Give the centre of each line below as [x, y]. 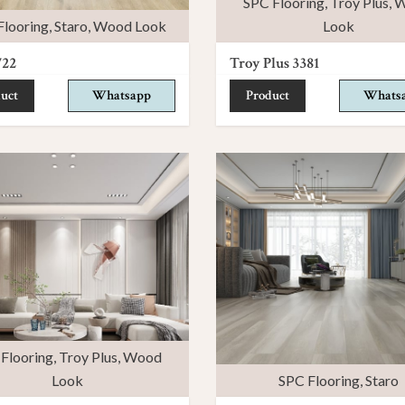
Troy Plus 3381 [274, 63]
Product [268, 95]
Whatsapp [122, 95]
